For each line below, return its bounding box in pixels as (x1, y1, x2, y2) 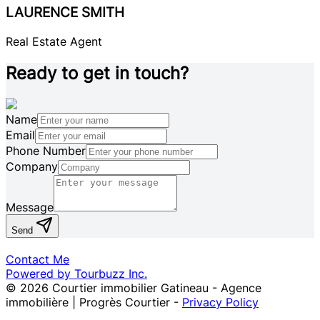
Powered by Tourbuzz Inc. (6, 266, 147, 281)
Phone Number (6, 143, 86, 158)
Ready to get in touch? (6, 62, 189, 84)
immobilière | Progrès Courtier (6, 294, 170, 309)
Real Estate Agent (6, 34, 102, 49)
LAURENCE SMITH (6, 4, 124, 21)
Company (6, 159, 58, 174)
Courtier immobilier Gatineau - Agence (52, 280, 261, 295)
